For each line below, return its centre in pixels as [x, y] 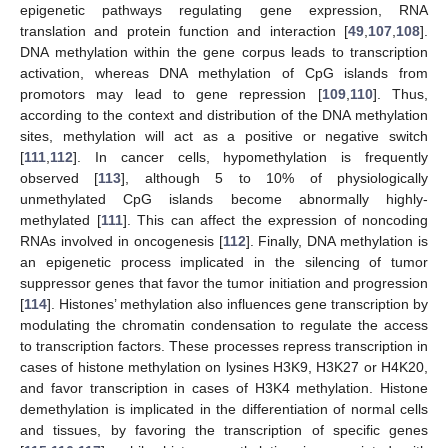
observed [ [59, 177]
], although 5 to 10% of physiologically [275, 177]
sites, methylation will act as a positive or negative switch [224, 135]
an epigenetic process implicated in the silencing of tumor [224, 261]
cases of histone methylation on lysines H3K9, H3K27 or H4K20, [224, 366]
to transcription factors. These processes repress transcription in [224, 345]
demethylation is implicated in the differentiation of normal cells [224, 408]
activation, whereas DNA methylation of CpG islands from [224, 72]
